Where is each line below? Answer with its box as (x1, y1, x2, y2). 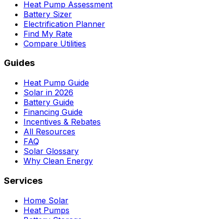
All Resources (23, 127, 75, 137)
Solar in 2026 (23, 88, 73, 98)
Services (4, 175, 43, 186)
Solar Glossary (23, 146, 79, 156)
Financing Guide (23, 107, 83, 117)
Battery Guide (23, 97, 74, 108)
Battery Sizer (23, 9, 72, 19)
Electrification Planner (23, 19, 105, 29)
